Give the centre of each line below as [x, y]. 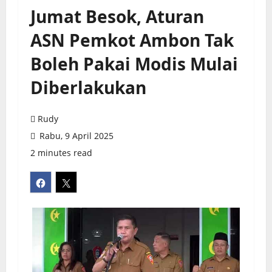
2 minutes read [61, 153]
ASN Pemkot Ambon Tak [132, 40]
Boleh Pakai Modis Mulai [134, 64]
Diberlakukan [88, 88]
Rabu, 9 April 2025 [75, 136]
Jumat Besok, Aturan [117, 17]
